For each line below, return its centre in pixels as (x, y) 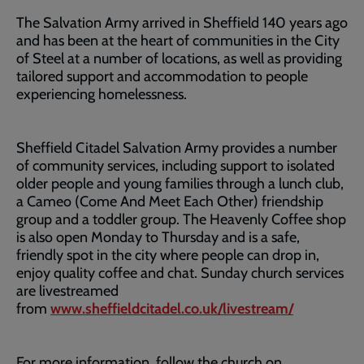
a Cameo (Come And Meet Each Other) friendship (170, 201)
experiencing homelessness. (102, 94)
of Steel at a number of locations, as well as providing (179, 58)
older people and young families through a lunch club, (180, 184)
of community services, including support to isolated (175, 166)
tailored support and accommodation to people (162, 76)
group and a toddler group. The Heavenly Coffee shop (181, 219)
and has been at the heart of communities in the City (178, 41)
